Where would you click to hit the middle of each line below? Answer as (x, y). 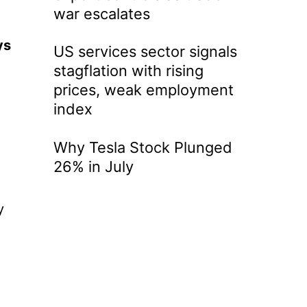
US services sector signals (145, 52)
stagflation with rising (128, 71)
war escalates (101, 13)
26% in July (93, 167)
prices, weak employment (143, 90)
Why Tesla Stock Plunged (143, 148)
